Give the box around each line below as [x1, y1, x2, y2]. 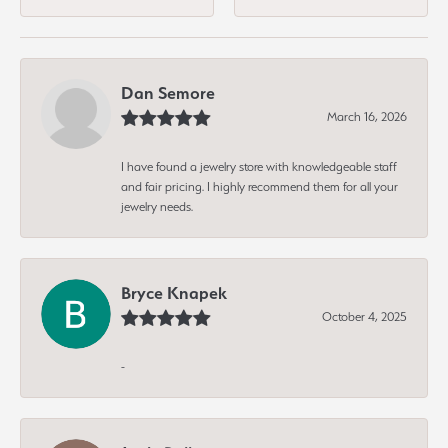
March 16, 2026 [327, 108, 407, 124]
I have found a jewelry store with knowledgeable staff [121, 158, 397, 174]
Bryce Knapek [121, 282, 227, 303]
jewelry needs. [121, 198, 193, 214]
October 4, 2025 [322, 308, 407, 324]
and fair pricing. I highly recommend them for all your [121, 178, 398, 194]
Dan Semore [121, 82, 215, 103]
